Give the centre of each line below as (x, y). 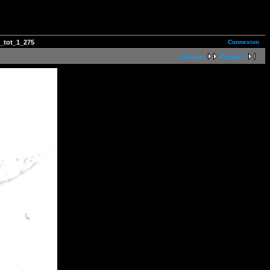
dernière (232, 57)
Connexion (243, 42)
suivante (191, 57)
